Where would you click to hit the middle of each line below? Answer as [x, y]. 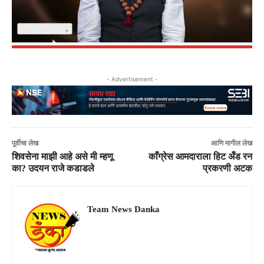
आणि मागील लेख [231, 143]
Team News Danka [123, 209]
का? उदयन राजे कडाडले [53, 168]
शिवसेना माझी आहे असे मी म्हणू [62, 156]
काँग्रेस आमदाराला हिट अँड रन [200, 156]
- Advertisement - [132, 79]
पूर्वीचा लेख [25, 143]
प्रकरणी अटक [227, 168]
